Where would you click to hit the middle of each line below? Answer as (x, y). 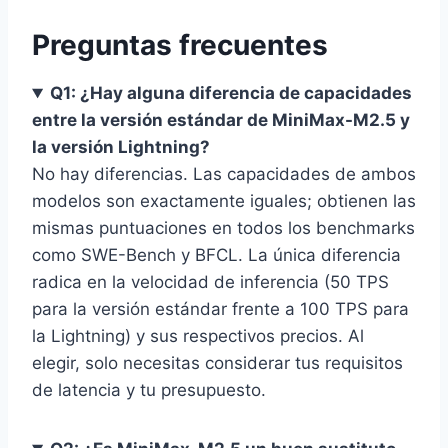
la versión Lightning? (121, 147)
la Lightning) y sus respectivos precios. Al (198, 336)
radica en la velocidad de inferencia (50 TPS (210, 282)
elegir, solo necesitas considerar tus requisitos (217, 363)
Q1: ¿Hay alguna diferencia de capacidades (231, 93)
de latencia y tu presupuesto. (149, 390)
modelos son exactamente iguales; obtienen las (224, 201)
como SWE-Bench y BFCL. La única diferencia (216, 255)
